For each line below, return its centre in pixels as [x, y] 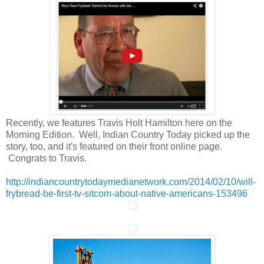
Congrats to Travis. [46, 158]
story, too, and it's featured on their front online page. [114, 146]
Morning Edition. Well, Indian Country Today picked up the [128, 134]
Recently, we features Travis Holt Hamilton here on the [119, 123]
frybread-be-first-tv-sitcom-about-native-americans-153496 [127, 193]
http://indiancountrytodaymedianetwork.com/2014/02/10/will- [131, 181]
